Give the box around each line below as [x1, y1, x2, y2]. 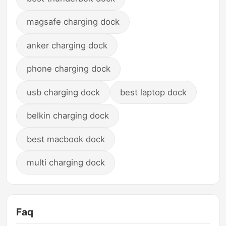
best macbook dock [26, 134, 105, 144]
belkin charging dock [26, 110, 109, 121]
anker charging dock [26, 40, 107, 50]
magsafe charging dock [26, 17, 120, 27]
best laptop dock [120, 87, 187, 97]
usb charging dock [26, 87, 100, 97]
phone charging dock [26, 64, 110, 74]
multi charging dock [26, 157, 105, 168]
